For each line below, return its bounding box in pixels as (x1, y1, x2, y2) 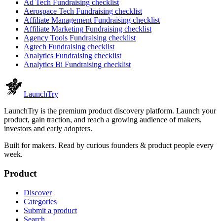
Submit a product (24, 206, 77, 215)
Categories (24, 197, 57, 206)
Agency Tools (24, 34, 68, 42)
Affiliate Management (24, 16, 92, 25)
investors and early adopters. (4, 124, 92, 133)
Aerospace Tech (24, 7, 74, 16)
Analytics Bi (24, 60, 63, 69)
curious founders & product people (86, 141, 194, 150)
